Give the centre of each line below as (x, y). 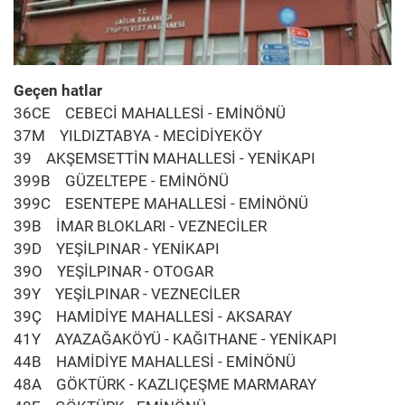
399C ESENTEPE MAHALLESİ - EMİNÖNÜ (161, 203)
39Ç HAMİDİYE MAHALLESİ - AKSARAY (153, 316)
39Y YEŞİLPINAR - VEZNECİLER (127, 293)
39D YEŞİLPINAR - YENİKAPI (117, 248)
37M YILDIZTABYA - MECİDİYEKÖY (138, 135)
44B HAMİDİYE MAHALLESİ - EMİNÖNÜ (155, 361)
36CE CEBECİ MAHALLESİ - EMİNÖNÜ (150, 113)
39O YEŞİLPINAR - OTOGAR (113, 271)
